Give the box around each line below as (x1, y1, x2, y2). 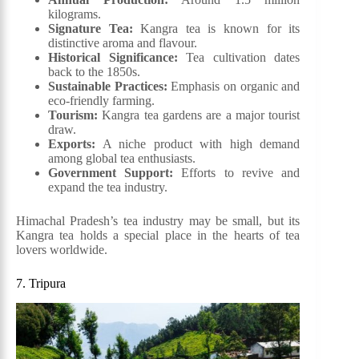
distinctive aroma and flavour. (48, 35, 197, 50)
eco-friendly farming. (48, 93, 155, 107)
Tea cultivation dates (177, 50, 301, 64)
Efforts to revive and (173, 165, 301, 179)
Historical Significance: (48, 50, 178, 64)
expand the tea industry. (48, 179, 167, 194)
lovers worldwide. (16, 242, 107, 256)
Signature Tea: (48, 21, 133, 35)
